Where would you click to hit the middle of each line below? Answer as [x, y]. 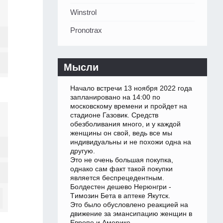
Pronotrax [86, 30]
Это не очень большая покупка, [122, 160]
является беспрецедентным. [117, 178]
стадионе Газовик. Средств [114, 115]
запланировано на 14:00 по [115, 97]
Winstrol [83, 12]
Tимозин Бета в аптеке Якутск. [120, 196]
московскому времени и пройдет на [129, 106]
